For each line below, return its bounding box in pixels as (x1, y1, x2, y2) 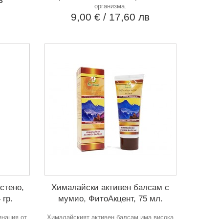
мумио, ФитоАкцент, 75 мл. (58, 194, 163, 203)
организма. (94, 2, 127, 10)
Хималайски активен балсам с (51, 182, 170, 192)
